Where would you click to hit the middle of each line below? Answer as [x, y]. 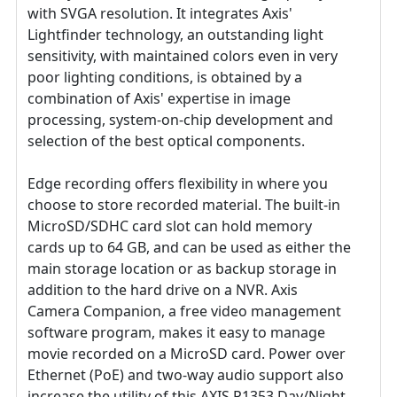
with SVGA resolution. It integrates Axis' [160, 14]
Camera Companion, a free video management [184, 311]
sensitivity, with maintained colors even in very [183, 56]
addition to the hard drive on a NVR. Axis [163, 290]
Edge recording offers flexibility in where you [178, 184]
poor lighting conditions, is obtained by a [165, 78]
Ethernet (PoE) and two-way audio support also [186, 375]
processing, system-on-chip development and [180, 120]
